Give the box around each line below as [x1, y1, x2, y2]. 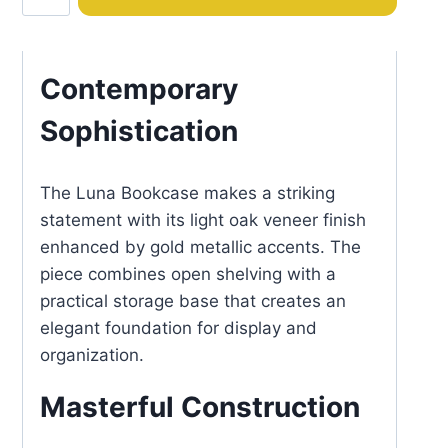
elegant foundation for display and [40, 318, 317, 339]
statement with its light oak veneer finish [40, 210, 366, 231]
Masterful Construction [40, 390, 360, 425]
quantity [21, 10, 86, 31]
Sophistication [40, 114, 238, 149]
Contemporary [40, 72, 238, 107]
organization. [40, 345, 144, 366]
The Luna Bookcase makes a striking [40, 183, 335, 204]
